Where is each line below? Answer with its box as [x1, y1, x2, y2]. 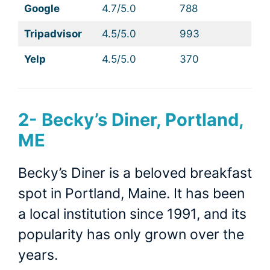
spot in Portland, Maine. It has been [18, 184, 245, 202]
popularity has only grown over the [18, 225, 244, 243]
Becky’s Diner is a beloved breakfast [18, 164, 252, 181]
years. [18, 246, 58, 263]
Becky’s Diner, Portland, [42, 108, 243, 130]
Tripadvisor [24, 28, 82, 40]
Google [24, 2, 60, 15]
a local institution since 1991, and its [18, 205, 246, 222]
